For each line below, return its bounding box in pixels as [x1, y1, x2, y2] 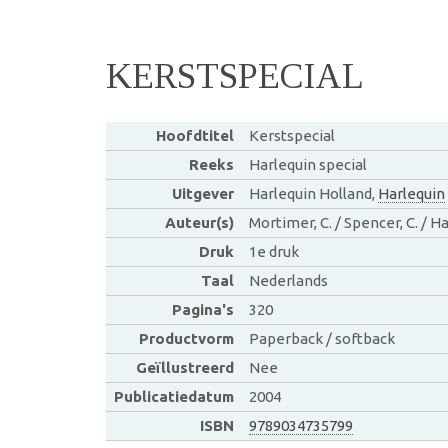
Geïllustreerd [135, 358, 234, 376]
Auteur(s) [164, 213, 234, 231]
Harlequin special [248, 155, 367, 173]
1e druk [248, 242, 299, 260]
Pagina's [171, 300, 234, 318]
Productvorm [138, 329, 234, 347]
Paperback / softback [248, 329, 395, 347]
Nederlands [248, 271, 328, 289]
